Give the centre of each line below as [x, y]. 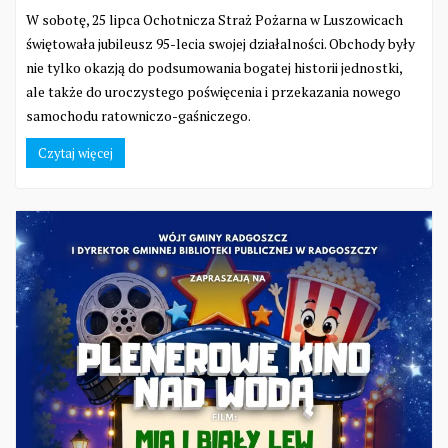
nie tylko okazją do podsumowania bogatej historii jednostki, [214, 68]
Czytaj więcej [75, 153]
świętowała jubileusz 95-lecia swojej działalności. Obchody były [220, 44]
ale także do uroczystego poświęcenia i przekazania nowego [213, 92]
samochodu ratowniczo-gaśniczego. [138, 116]
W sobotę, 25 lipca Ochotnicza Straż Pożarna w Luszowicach [214, 20]
